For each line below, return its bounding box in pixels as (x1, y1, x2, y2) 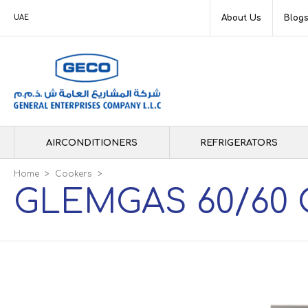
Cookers (55, 169, 92, 179)
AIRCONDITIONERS (46, 138, 137, 148)
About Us (221, 13, 261, 23)
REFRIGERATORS (200, 138, 278, 148)
